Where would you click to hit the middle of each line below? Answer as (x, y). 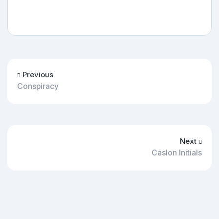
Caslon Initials (177, 153)
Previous (38, 75)
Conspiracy (38, 86)
